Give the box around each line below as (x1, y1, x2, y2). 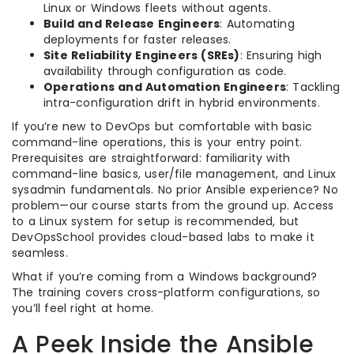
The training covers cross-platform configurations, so (12, 284, 321, 300)
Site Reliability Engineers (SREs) (43, 47, 240, 63)
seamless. (12, 245, 68, 261)
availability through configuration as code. (43, 63, 287, 79)
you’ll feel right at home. (12, 300, 154, 316)
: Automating (220, 16, 295, 32)
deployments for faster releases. (43, 32, 232, 47)
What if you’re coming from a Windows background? (12, 269, 318, 284)
